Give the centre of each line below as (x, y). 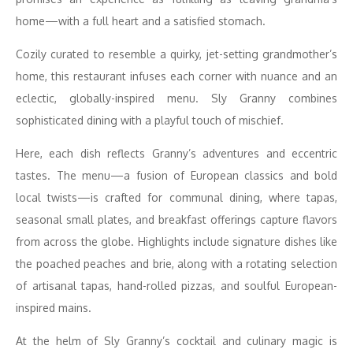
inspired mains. (54, 308)
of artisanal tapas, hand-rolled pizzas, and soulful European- (176, 286)
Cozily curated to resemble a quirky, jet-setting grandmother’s (176, 54)
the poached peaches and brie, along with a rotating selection (176, 264)
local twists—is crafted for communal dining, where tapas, (176, 197)
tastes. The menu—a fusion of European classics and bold (176, 175)
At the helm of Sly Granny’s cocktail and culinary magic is (176, 341)
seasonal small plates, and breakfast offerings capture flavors (176, 219)
